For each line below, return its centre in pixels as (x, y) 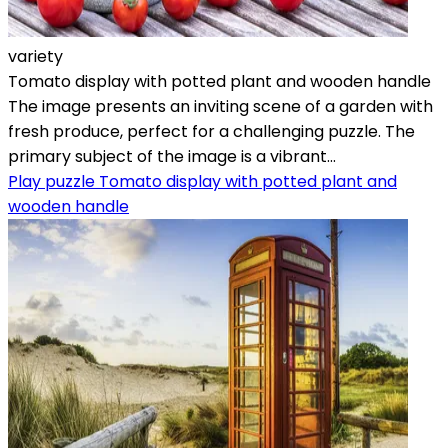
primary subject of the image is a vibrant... (172, 156)
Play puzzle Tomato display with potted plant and (202, 181)
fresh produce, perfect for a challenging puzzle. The (211, 131)
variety (35, 56)
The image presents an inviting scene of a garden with (220, 106)
